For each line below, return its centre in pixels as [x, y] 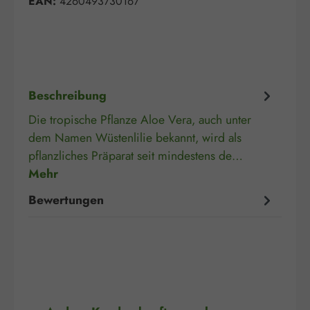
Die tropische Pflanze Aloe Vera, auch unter [140, 120]
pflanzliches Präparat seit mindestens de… [136, 156]
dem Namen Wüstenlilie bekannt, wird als [135, 138]
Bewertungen [66, 200]
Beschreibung [67, 95]
